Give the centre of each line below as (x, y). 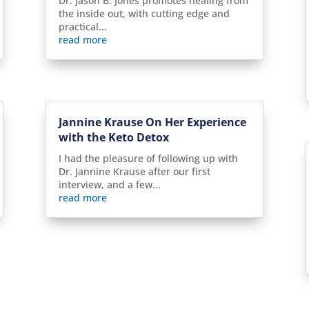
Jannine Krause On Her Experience (152, 122)
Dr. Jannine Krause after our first (134, 172)
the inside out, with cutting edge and (144, 14)
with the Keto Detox (113, 138)
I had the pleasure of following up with (148, 159)
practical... (82, 27)
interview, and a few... (109, 185)
